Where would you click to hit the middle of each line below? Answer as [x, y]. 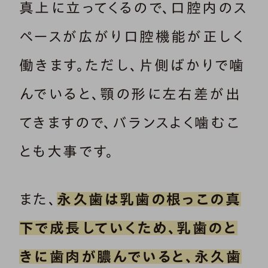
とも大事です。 [67, 152]
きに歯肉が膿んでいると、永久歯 [130, 257]
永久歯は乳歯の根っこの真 [149, 200]
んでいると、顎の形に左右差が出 [130, 94]
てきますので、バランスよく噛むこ [130, 123]
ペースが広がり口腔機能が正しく [132, 37]
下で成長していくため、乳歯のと [128, 228]
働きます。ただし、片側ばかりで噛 [132, 66]
